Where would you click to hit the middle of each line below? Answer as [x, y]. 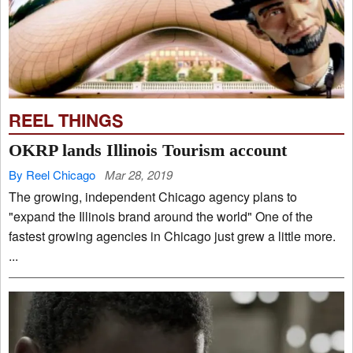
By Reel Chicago [52, 174]
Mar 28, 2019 [139, 174]
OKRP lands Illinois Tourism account [148, 150]
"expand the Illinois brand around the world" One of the [44, 216]
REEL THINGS [66, 120]
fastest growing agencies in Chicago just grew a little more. [172, 236]
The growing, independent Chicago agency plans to [47, 196]
